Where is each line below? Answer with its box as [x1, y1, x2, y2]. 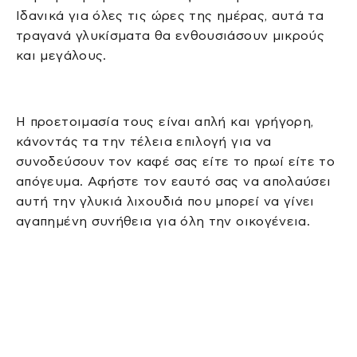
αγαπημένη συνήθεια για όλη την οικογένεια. [16, 214, 311, 229]
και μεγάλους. [16, 48, 107, 62]
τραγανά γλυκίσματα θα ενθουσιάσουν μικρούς [16, 28, 325, 42]
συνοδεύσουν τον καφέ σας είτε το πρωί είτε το [16, 155, 335, 169]
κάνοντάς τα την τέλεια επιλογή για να [16, 135, 272, 149]
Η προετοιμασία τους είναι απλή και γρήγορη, [16, 115, 314, 129]
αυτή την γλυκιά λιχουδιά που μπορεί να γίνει [16, 194, 315, 209]
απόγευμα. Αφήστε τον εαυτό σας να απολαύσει [16, 175, 331, 189]
